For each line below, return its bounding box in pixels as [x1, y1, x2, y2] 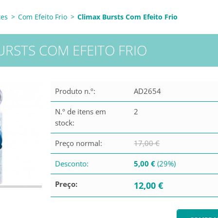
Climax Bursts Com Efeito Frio [77, 12, 178, 21]
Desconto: [54, 159, 89, 168]
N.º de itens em [54, 107, 106, 116]
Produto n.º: [54, 86, 95, 96]
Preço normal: [54, 138, 102, 148]
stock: [54, 118, 74, 127]
